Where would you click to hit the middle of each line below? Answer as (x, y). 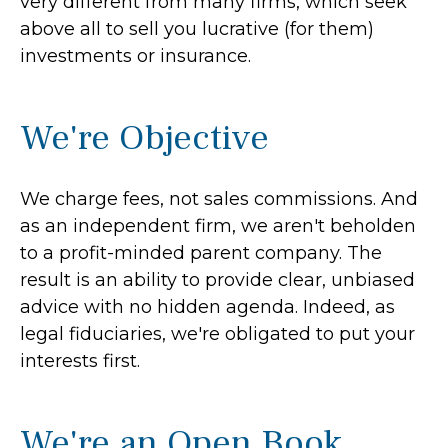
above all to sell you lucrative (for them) (197, 29)
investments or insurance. (135, 56)
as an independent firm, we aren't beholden (218, 226)
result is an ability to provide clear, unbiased (217, 280)
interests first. (80, 361)
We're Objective (144, 138)
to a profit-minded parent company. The (201, 253)
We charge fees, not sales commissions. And (219, 199)
